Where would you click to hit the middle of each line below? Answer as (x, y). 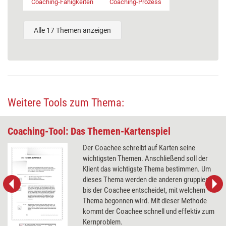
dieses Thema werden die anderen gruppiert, (147, 179)
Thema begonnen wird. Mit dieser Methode (145, 201)
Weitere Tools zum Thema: (66, 102)
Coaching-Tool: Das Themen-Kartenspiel (89, 131)
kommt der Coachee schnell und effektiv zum (149, 211)
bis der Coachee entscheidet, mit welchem (144, 190)
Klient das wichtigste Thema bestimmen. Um (147, 169)
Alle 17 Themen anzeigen (72, 30)
